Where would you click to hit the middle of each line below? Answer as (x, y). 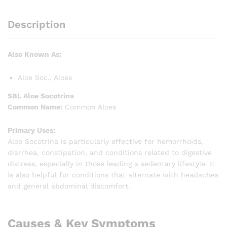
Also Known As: (34, 54)
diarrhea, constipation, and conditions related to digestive (110, 152)
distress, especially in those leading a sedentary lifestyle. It (111, 163)
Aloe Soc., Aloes (45, 78)
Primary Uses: (31, 130)
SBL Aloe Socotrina (41, 96)
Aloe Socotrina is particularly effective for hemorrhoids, (105, 141)
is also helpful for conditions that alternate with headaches (113, 175)
